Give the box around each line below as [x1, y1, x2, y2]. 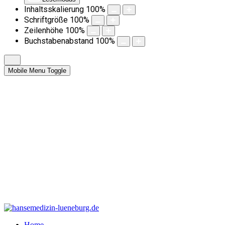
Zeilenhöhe [24, 26, 63, 35]
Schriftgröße [24, 15, 68, 25]
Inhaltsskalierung [24, 5, 84, 14]
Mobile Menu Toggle [8, 67, 66, 74]
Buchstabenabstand [24, 36, 93, 46]
